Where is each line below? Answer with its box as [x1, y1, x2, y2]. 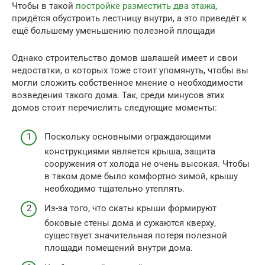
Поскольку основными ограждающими [44, 131, 211, 142]
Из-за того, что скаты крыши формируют [44, 203, 216, 214]
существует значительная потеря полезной [44, 230, 227, 241]
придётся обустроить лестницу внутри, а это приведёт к [12, 13, 247, 24]
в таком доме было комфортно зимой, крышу [44, 170, 238, 182]
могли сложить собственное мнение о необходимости [12, 77, 243, 89]
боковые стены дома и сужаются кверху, [44, 218, 216, 229]
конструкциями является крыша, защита [44, 146, 215, 157]
